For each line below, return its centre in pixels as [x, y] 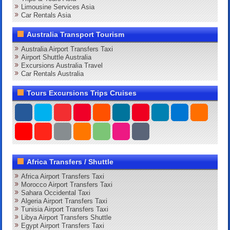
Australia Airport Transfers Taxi [67, 49]
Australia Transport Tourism [76, 34]
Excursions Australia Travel [62, 65]
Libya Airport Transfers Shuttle [66, 217]
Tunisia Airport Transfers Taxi [65, 209]
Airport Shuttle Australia [56, 57]
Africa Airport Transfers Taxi [63, 176]
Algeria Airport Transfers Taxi [64, 201]
